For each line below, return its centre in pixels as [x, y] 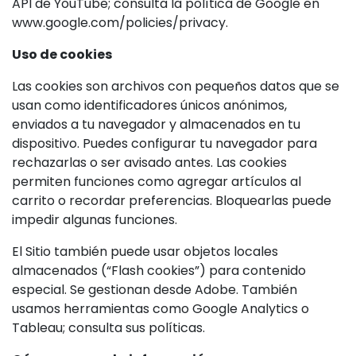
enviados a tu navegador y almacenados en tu [156, 124]
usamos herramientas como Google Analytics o [161, 309]
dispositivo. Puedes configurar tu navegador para [164, 143]
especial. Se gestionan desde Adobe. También [155, 290]
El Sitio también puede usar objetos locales [145, 252]
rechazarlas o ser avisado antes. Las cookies [149, 163]
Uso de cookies [62, 54]
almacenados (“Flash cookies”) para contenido [159, 271]
